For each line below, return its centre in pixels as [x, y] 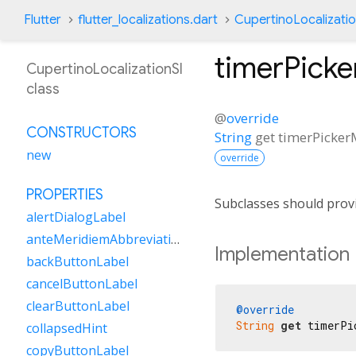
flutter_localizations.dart [148, 20]
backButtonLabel [77, 261]
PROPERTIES [65, 195]
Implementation [282, 254]
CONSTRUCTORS [81, 133]
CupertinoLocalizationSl [104, 69]
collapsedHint [67, 328]
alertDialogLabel [76, 217]
